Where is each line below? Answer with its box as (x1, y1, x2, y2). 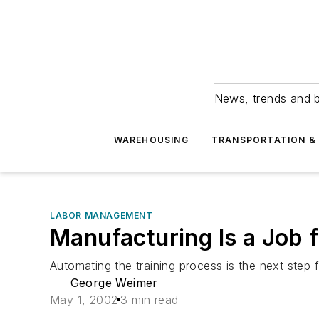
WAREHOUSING (113, 135, 189, 145)
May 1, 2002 (50, 293, 118, 307)
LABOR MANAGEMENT (50, 210, 153, 221)
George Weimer (70, 276, 158, 290)
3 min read (120, 293, 179, 307)
